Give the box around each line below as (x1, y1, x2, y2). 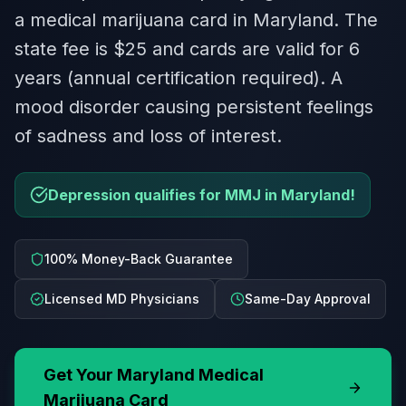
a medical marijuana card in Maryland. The (14, 9, 378, 31)
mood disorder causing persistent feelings (14, 96, 373, 118)
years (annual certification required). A (14, 67, 343, 89)
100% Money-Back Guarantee (44, 251, 233, 266)
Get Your (43, 365, 117, 384)
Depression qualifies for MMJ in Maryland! (48, 186, 355, 204)
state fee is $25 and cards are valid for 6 (14, 38, 360, 60)
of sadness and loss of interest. (14, 125, 282, 147)
